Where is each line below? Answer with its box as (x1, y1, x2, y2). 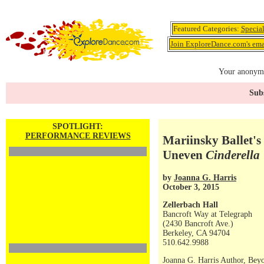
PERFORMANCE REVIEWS (25, 131, 131, 140)
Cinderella (206, 148, 260, 163)
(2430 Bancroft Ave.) (163, 219, 233, 228)
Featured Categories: (173, 24, 241, 33)
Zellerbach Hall (163, 200, 218, 209)
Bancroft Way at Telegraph (163, 210, 252, 219)
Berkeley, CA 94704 (163, 229, 230, 237)
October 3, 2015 (163, 182, 219, 192)
